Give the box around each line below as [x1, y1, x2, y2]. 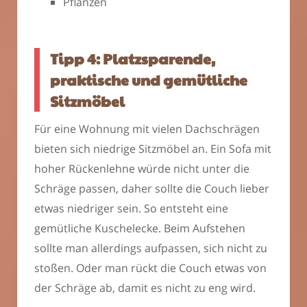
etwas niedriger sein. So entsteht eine [34, 200, 228, 216]
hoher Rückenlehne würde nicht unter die [34, 160, 249, 176]
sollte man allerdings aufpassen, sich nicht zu [34, 240, 267, 256]
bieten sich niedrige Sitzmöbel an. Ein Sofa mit [34, 140, 271, 156]
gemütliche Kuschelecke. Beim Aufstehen [34, 220, 245, 236]
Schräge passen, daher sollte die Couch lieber [34, 180, 269, 196]
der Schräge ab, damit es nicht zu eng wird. [34, 280, 256, 295]
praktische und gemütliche [50, 70, 247, 90]
